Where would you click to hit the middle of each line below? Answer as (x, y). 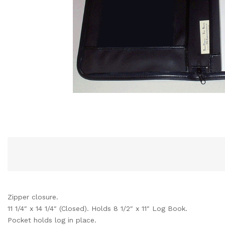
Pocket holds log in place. (52, 220)
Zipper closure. (33, 197)
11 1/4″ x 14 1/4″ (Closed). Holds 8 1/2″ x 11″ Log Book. (97, 208)
